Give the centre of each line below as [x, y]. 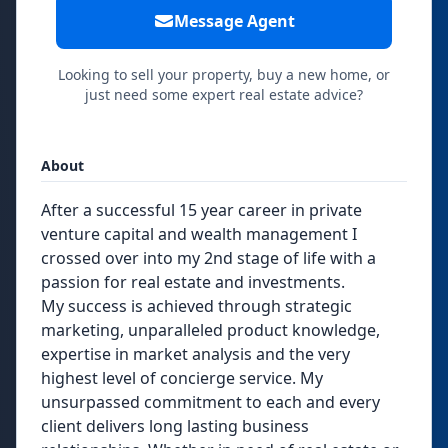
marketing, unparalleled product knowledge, [210, 330]
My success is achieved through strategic [196, 306]
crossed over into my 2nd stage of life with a [208, 258]
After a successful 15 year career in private [201, 210]
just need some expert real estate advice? [224, 94]
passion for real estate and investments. [193, 282]
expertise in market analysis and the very [195, 354]
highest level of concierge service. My [182, 378]
